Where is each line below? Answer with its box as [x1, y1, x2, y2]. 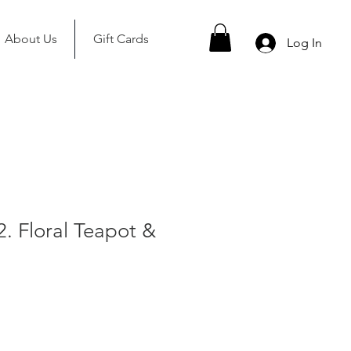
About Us [4, 31, 57, 46]
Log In [287, 35, 323, 50]
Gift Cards [92, 31, 149, 46]
